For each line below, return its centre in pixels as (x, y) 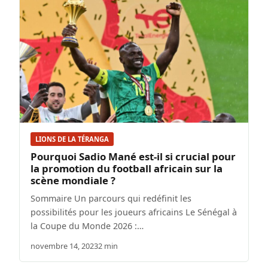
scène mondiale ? (73, 181)
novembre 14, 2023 (64, 246)
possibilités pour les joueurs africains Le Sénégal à (134, 212)
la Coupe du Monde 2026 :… (87, 226)
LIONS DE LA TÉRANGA (72, 139)
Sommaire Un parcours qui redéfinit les (111, 199)
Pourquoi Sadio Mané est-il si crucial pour (133, 157)
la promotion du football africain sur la (127, 169)
